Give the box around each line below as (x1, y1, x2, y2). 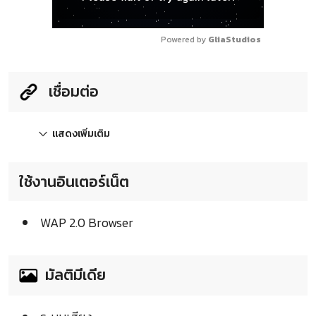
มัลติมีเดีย (45, 263, 106, 286)
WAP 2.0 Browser (40, 212, 133, 232)
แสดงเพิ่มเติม (52, 126, 110, 141)
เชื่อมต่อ (45, 80, 99, 102)
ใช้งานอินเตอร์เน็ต (19, 170, 129, 193)
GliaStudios (208, 32, 261, 46)
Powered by (161, 32, 208, 46)
